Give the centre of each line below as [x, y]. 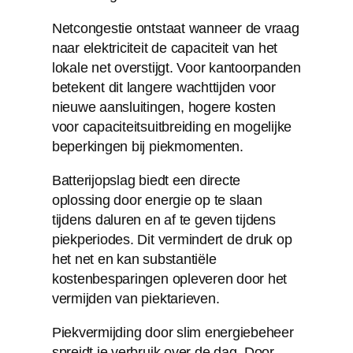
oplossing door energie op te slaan [157, 200]
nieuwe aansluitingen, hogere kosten [163, 107]
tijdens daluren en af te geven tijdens [163, 219]
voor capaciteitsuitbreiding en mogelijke [172, 126]
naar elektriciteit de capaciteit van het [165, 48]
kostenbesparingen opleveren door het [169, 279]
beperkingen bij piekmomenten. [147, 146]
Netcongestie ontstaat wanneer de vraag [175, 28]
